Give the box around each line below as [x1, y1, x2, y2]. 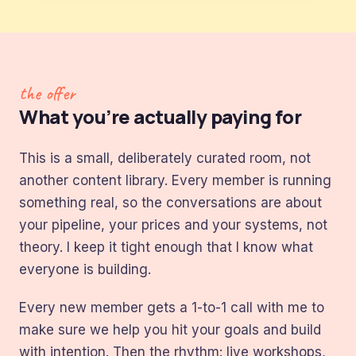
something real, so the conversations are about [19, 195, 322, 211]
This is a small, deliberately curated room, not [19, 150, 311, 166]
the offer [19, 81, 75, 105]
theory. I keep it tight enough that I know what [19, 239, 313, 255]
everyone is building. [19, 261, 151, 277]
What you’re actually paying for [19, 103, 302, 130]
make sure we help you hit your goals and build [19, 322, 321, 338]
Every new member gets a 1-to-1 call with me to [19, 300, 324, 315]
